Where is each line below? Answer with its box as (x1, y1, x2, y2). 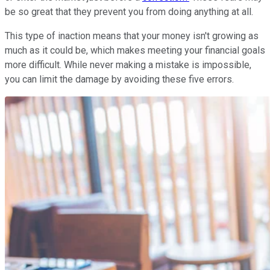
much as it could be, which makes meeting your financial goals (5, 44, 265, 56)
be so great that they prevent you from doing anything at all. (5, 5, 256, 17)
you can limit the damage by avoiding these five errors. (5, 73, 236, 85)
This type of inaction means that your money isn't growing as (5, 30, 259, 42)
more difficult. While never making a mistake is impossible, (5, 58, 251, 71)
